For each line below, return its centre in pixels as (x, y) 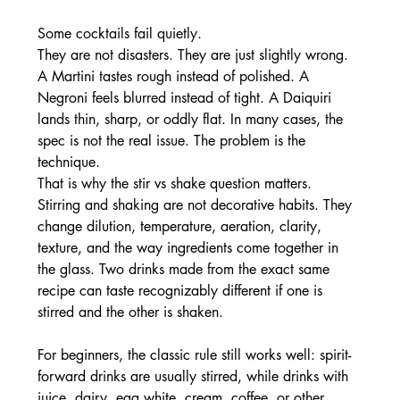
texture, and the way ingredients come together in (190, 248)
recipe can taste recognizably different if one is (182, 291)
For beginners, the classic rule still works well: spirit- (194, 355)
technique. (68, 162)
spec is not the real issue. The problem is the (173, 141)
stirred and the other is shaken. (130, 312)
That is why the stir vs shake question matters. (176, 184)
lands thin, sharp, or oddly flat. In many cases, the (192, 120)
